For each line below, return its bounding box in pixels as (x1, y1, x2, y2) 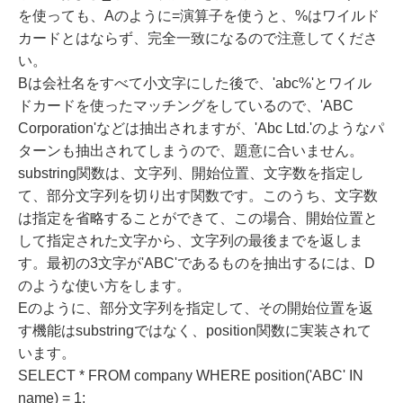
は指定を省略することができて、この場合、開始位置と (18, 210, 378, 227)
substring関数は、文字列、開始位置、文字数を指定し (18, 166, 364, 182)
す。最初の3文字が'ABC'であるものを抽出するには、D (18, 255, 375, 272)
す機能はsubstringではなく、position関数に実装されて (18, 323, 372, 339)
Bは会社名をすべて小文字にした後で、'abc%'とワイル (18, 76, 372, 92)
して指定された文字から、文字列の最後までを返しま (18, 233, 363, 249)
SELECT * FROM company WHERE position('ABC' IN (18, 368, 363, 384)
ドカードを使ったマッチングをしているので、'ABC (18, 98, 354, 114)
